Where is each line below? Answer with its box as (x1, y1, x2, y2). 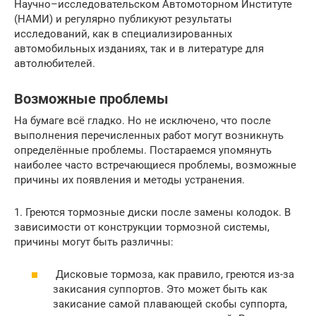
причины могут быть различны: (14, 235, 174, 248)
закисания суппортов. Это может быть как (53, 283, 267, 296)
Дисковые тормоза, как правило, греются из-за (53, 268, 294, 281)
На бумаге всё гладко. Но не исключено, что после (14, 114, 271, 127)
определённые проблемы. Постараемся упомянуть (14, 143, 272, 157)
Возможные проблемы (14, 91, 169, 107)
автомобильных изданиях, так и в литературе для (14, 42, 264, 55)
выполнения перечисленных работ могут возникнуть (14, 128, 284, 142)
